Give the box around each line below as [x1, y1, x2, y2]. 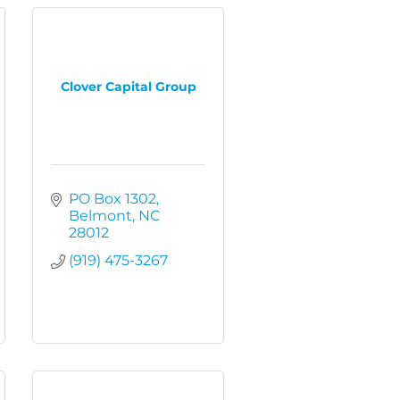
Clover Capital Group [60, 79, 196, 95]
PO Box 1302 [69, 190, 156, 207]
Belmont [69, 207, 132, 224]
